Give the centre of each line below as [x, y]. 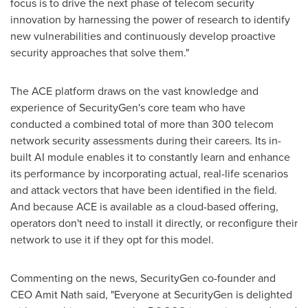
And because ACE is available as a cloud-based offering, [144, 206]
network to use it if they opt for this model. [112, 239]
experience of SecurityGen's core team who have [128, 107]
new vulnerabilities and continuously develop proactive [143, 35]
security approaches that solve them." [100, 52]
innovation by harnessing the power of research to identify [150, 19]
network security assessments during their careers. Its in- [146, 140]
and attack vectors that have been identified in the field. [144, 189]
